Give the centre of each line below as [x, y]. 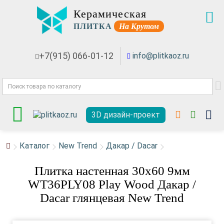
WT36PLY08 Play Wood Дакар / [112, 184]
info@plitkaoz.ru [161, 56]
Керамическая [110, 13]
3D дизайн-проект [126, 115]
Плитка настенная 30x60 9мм [112, 171]
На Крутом [139, 26]
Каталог [34, 146]
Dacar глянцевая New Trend [112, 198]
